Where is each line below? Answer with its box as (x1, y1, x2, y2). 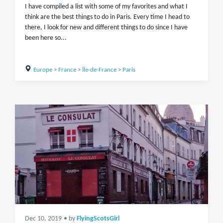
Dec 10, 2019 (25, 216, 62, 222)
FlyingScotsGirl (77, 216, 119, 222)
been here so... (25, 34, 67, 42)
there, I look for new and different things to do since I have (25, 24, 188, 31)
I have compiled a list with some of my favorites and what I (25, 3, 188, 10)
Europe (33, 67, 52, 73)
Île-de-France (82, 67, 116, 73)
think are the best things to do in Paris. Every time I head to (25, 13, 190, 21)
